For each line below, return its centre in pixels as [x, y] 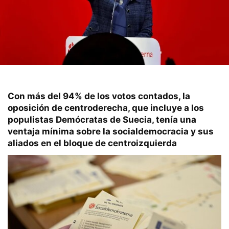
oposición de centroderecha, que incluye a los [106, 108]
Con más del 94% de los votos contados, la [99, 96]
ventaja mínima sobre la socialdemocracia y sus [111, 132]
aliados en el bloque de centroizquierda [92, 143]
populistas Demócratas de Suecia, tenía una [102, 120]
